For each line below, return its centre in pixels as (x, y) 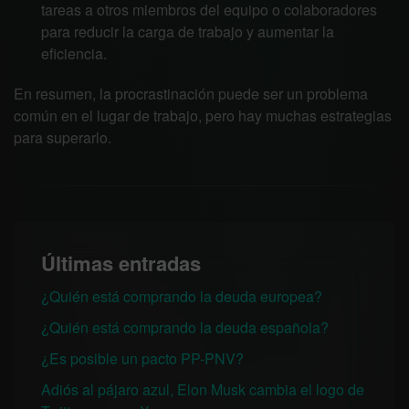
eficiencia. (74, 53)
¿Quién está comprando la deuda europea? (182, 296)
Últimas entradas (121, 263)
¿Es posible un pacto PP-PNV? (142, 358)
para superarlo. (63, 137)
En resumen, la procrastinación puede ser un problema (191, 94)
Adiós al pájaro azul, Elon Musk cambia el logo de (203, 389)
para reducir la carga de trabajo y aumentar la (188, 31)
